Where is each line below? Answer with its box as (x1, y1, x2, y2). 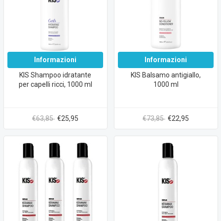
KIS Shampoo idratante (19, 71, 91, 79)
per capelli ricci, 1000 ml (18, 80, 92, 88)
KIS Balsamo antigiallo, (131, 71, 201, 79)
